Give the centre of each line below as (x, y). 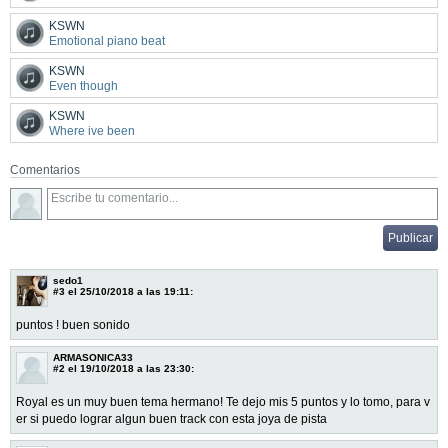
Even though (83, 85)
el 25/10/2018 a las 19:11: (129, 291)
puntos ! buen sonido (73, 324)
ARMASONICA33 (93, 357)
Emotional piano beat (107, 40)
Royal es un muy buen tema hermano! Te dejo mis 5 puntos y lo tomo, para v (223, 401)
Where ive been (92, 130)
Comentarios (45, 169)
